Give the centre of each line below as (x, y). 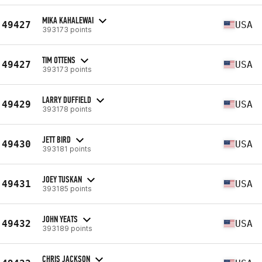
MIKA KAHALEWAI (68, 20)
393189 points (67, 228)
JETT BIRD (56, 139)
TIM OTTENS (59, 60)
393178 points (67, 109)
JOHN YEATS (60, 219)
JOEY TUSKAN (62, 179)
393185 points (67, 188)
